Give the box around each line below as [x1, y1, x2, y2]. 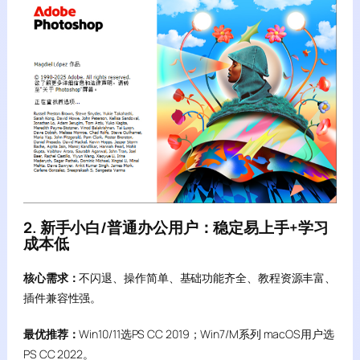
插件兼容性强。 [22, 290, 102, 305]
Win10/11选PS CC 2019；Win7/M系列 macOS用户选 [79, 326, 334, 342]
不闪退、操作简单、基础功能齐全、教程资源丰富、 [79, 270, 337, 285]
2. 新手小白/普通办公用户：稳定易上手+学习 [22, 217, 329, 238]
